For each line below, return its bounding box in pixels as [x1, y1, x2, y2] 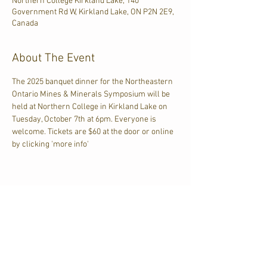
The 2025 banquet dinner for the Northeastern [12, 77, 175, 87]
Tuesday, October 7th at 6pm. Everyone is [12, 114, 158, 125]
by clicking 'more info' [12, 139, 89, 150]
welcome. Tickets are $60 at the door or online [12, 127, 175, 137]
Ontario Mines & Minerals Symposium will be [12, 89, 172, 100]
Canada [12, 18, 38, 29]
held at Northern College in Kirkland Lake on [12, 102, 169, 112]
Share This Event [12, 204, 98, 218]
